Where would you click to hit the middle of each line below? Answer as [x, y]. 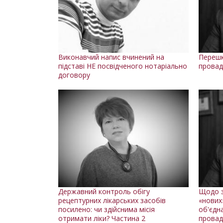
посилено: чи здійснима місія [107, 209]
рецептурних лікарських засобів [112, 200]
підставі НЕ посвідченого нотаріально [123, 66]
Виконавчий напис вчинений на [111, 57]
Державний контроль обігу [104, 191]
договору [74, 75]
